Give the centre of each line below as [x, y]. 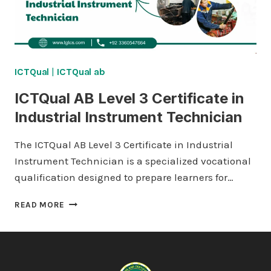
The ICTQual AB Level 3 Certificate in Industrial [124, 145]
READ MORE [40, 205]
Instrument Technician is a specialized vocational [133, 161]
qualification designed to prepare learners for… [124, 177]
